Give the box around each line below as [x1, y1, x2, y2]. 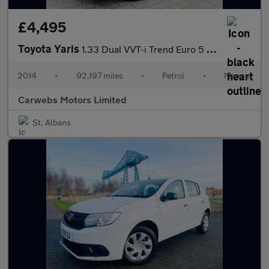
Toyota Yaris [18, 42, 82, 55]
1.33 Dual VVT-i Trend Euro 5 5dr [82, 43, 207, 55]
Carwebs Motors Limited [18, 94, 127, 105]
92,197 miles [76, 70, 123, 80]
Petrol [162, 70, 185, 80]
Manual [223, 70, 252, 80]
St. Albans [32, 117, 71, 127]
